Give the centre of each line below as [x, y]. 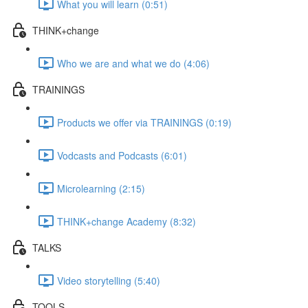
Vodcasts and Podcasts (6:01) [122, 155]
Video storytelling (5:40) [109, 280]
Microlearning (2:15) [101, 188]
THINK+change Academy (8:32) [126, 221]
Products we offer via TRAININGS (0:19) [144, 122]
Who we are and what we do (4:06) [133, 63]
